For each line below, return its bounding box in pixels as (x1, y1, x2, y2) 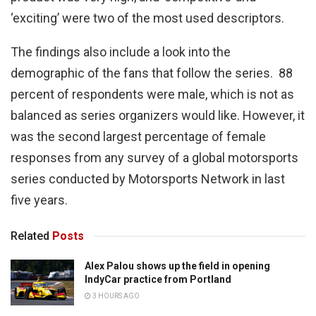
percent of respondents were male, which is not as (11, 87, 294, 102)
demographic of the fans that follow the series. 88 (11, 66, 293, 81)
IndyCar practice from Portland (85, 274, 231, 286)
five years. (11, 193, 68, 208)
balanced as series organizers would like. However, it (11, 108, 305, 123)
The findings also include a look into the (11, 44, 231, 60)
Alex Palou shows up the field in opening (85, 260, 270, 272)
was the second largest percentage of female (11, 129, 266, 145)
